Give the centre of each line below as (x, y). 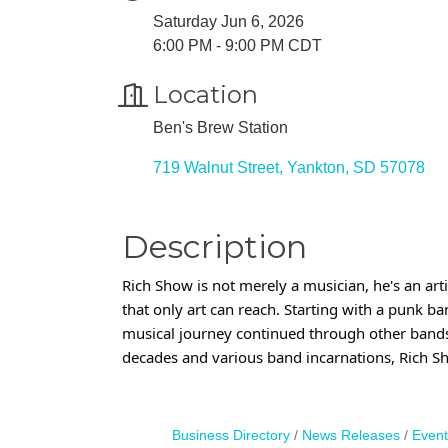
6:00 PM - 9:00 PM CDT (237, 45)
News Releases (350, 435)
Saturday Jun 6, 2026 (228, 21)
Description (214, 246)
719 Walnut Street (216, 167)
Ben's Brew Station (220, 127)
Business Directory (230, 435)
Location (205, 94)
